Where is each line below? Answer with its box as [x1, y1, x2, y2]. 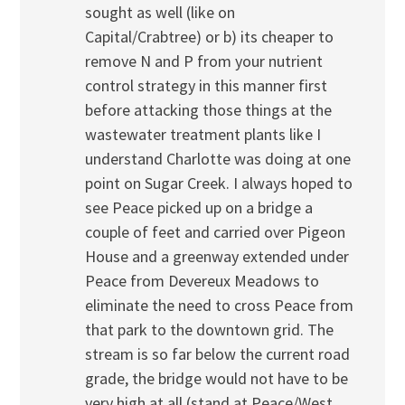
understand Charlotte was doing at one [84, 147, 351, 169]
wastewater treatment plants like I [84, 123, 321, 145]
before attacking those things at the [84, 99, 332, 120]
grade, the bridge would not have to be [84, 367, 348, 389]
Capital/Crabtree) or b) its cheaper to [84, 25, 334, 47]
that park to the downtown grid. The [84, 318, 334, 340]
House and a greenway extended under [84, 245, 349, 267]
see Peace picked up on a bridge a [84, 196, 313, 218]
